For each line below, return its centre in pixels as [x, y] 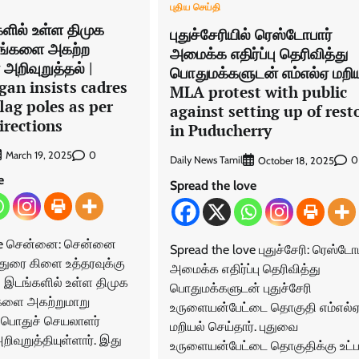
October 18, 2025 [296, 160]
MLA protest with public [258, 91]
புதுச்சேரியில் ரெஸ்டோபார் [251, 34]
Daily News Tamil [206, 160]
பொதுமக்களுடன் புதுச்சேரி [240, 288]
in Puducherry [220, 130]
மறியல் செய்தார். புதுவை [234, 326]
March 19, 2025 [38, 155]
